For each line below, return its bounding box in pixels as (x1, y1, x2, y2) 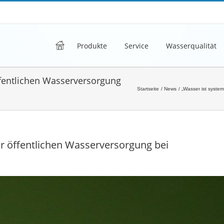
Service (124, 41, 148, 50)
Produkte (77, 41, 107, 50)
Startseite (137, 86, 159, 91)
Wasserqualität (166, 41, 216, 50)
